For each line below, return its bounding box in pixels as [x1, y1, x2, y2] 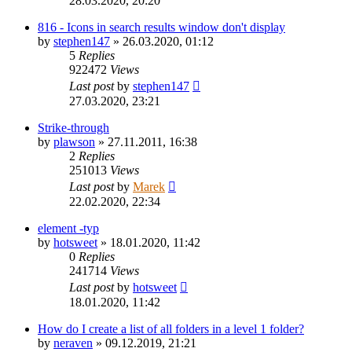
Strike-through [38, 121, 109, 135]
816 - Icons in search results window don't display [38, 20, 285, 35]
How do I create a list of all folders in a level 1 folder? [38, 322, 304, 336]
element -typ [38, 222, 99, 236]
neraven [53, 336, 93, 350]
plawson [53, 135, 95, 149]
